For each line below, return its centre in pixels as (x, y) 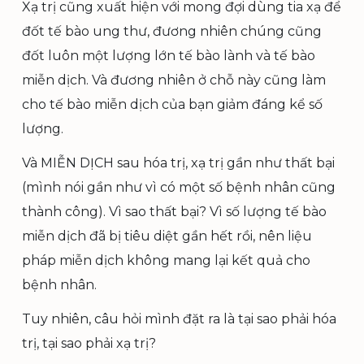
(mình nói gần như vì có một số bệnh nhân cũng (179, 187)
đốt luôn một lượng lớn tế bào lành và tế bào (169, 56)
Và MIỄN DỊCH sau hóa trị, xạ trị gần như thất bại (178, 163)
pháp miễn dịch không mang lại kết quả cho (166, 260)
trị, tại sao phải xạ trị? (89, 343)
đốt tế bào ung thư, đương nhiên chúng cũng (172, 31)
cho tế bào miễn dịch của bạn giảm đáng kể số (172, 104)
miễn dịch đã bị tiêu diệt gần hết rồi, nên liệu (167, 236)
